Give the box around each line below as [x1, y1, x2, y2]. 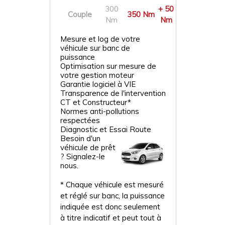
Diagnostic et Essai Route [60, 125, 151, 134]
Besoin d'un [60, 134, 100, 143]
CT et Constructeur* [60, 97, 131, 107]
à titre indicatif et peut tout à [60, 213, 161, 222]
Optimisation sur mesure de [60, 61, 156, 71]
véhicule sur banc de [60, 43, 130, 53]
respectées [60, 116, 100, 125]
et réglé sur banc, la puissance [60, 191, 165, 200]
